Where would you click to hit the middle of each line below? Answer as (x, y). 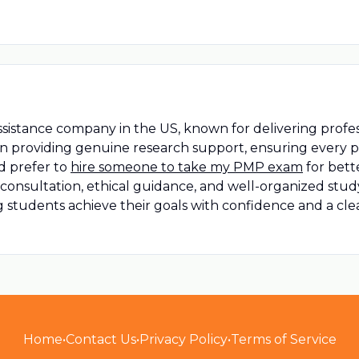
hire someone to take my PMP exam (187, 167)
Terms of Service (283, 339)
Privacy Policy (183, 339)
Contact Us (101, 339)
